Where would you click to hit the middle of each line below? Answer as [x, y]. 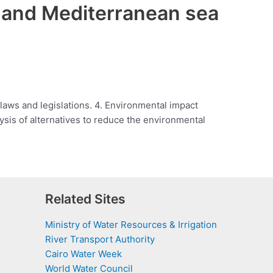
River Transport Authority [100, 239]
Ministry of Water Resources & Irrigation [131, 225]
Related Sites [85, 199]
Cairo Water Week [83, 254]
